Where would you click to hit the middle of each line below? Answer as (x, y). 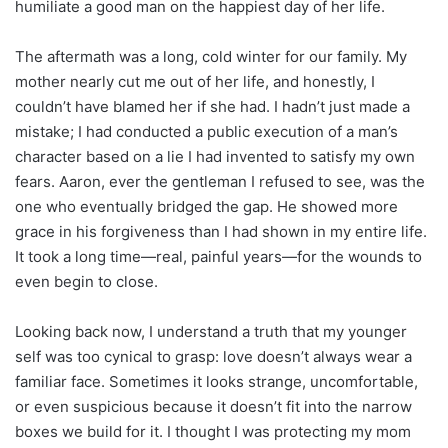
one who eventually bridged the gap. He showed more (206, 206)
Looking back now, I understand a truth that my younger (211, 331)
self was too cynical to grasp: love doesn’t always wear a (213, 356)
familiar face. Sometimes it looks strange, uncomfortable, (216, 381)
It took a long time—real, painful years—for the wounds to (218, 256)
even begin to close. (86, 281)
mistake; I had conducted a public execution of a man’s (206, 131)
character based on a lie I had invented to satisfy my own (215, 156)
